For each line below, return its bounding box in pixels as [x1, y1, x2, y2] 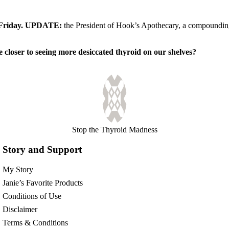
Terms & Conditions [3, 218, 68, 227]
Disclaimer [3, 204, 38, 214]
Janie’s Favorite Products [3, 178, 83, 187]
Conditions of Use [3, 191, 62, 200]
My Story [3, 165, 34, 174]
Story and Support [3, 144, 82, 155]
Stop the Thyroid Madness [72, 125, 157, 134]
